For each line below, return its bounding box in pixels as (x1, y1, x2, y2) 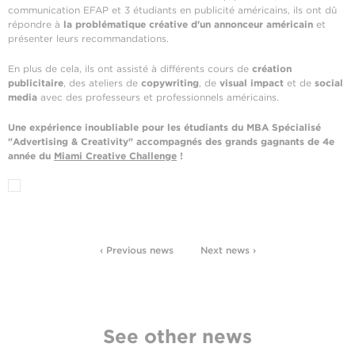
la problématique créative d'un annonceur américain (63, 17, 313, 30)
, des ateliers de (63, 76, 141, 89)
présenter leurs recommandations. (8, 32, 172, 44)
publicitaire (8, 76, 63, 89)
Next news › (200, 243, 256, 256)
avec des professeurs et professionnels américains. (37, 90, 279, 103)
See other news (103, 324, 252, 348)
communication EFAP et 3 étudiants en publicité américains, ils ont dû (8, 3, 337, 16)
